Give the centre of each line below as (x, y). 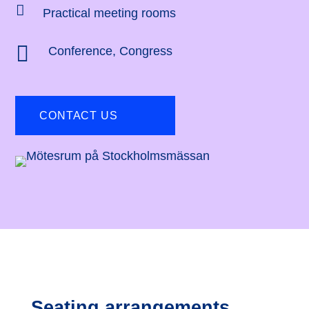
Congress (146, 51)
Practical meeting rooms (109, 13)
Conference (80, 51)
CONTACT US (79, 115)
